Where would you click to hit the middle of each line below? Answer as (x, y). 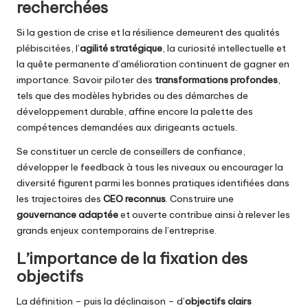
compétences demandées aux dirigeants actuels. (127, 127)
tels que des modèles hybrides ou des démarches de (132, 95)
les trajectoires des (60, 198)
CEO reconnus (134, 198)
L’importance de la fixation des (132, 258)
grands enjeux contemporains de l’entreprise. (117, 230)
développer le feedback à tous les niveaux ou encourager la (150, 167)
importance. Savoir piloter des (86, 79)
